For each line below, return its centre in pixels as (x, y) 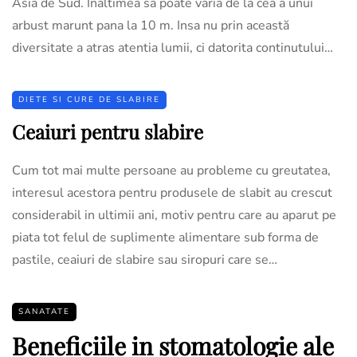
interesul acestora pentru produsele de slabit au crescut (172, 192)
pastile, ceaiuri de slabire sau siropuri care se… (145, 259)
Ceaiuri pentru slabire (108, 131)
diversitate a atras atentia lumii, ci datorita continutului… (173, 47)
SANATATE (44, 311)
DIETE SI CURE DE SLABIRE (89, 99)
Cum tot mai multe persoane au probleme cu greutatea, (171, 170)
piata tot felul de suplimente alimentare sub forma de (165, 237)
